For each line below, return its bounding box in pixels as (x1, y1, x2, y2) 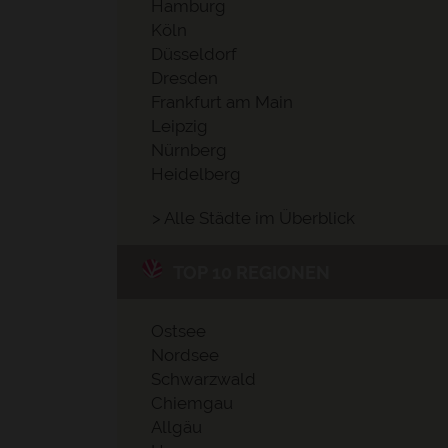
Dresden (151, 68, 218, 88)
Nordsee (151, 345, 219, 365)
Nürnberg (151, 140, 227, 160)
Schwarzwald (151, 369, 256, 389)
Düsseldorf (151, 44, 237, 64)
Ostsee (151, 321, 206, 341)
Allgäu (151, 417, 202, 437)
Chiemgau (151, 393, 233, 413)
